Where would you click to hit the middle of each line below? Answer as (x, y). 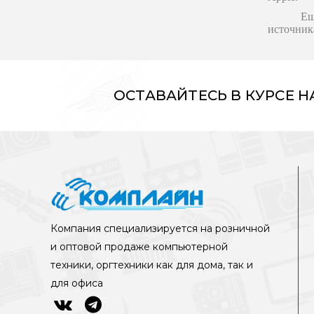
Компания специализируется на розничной (160, 229)
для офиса (77, 284)
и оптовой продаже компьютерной (139, 247)
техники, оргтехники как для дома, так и (152, 265)
